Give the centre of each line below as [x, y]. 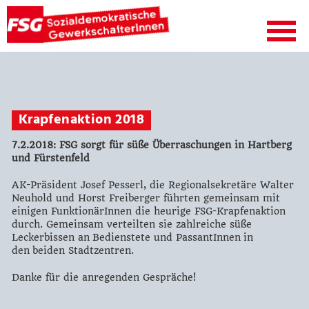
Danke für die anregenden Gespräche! [103, 277]
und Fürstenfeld [50, 158]
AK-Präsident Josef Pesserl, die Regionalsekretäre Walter [152, 185]
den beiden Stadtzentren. [72, 250]
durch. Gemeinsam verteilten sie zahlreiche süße [131, 224]
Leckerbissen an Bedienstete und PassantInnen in [132, 237]
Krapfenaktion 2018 [81, 119]
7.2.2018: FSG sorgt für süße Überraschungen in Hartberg [151, 145]
